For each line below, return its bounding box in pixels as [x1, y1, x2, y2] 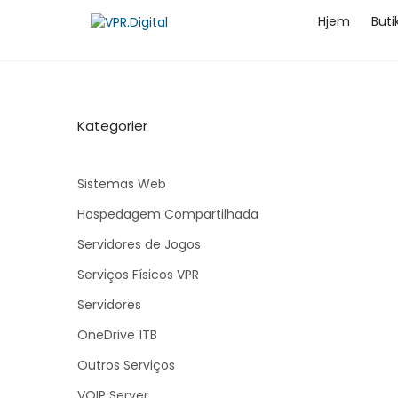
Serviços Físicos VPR [77, 266, 199, 283]
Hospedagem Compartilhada [77, 205, 259, 223]
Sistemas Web [77, 175, 166, 193]
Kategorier [77, 116, 147, 135]
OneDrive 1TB [77, 326, 157, 344]
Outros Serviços [77, 356, 175, 374]
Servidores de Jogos [77, 235, 201, 253]
